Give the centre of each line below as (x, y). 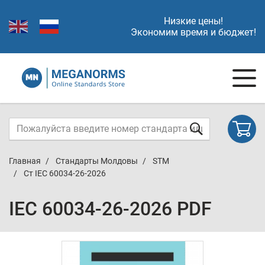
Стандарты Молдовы (97, 161)
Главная (25, 161)
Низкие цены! (193, 21)
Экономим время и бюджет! (193, 32)
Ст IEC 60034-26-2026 (65, 173)
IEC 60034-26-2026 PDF (110, 209)
